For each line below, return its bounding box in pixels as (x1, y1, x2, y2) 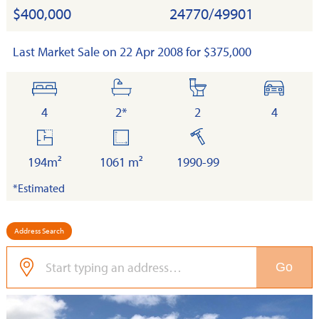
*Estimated (13, 181, 65, 195)
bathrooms (120, 79, 179, 95)
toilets (197, 79, 230, 95)
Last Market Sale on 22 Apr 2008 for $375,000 (13, 43, 251, 60)
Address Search (14, 225, 64, 236)
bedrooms (43, 79, 99, 95)
